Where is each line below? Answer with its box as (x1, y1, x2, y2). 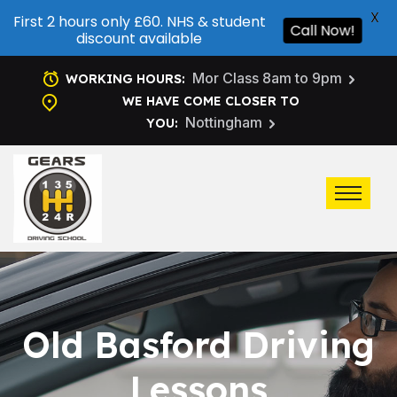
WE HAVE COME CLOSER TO (122, 93, 300, 109)
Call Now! (294, 19, 359, 41)
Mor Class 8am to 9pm (192, 69, 342, 87)
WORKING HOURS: (66, 71, 185, 87)
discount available (76, 28, 202, 49)
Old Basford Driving (22, 323, 375, 367)
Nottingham (184, 113, 262, 131)
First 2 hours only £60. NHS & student (12, 12, 266, 32)
